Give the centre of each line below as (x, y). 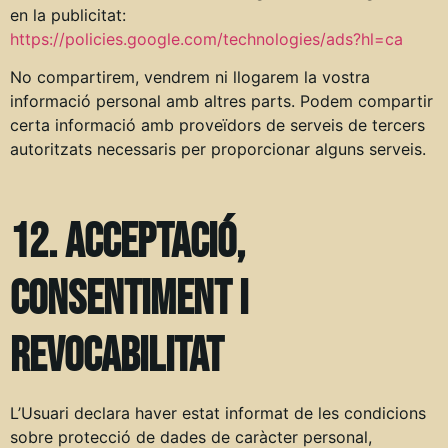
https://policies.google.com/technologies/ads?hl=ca (206, 38)
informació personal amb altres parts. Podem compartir (221, 100)
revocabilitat (116, 356)
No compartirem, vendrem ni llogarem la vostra (190, 76)
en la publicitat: (68, 14)
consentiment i (129, 299)
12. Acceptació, (127, 242)
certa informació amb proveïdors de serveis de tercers (217, 124)
